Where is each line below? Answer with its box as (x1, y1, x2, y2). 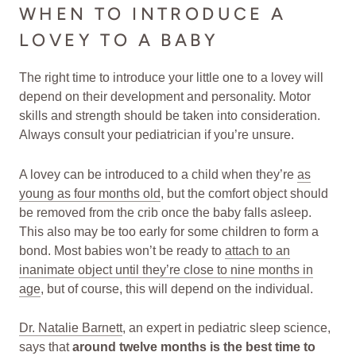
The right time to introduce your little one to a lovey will (19, 71, 323, 85)
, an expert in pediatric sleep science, (122, 321, 331, 335)
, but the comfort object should (161, 186, 328, 200)
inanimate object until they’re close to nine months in (19, 262, 313, 277)
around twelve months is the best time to (72, 340, 315, 354)
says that (19, 340, 72, 354)
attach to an (225, 243, 290, 257)
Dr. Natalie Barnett (19, 321, 122, 335)
